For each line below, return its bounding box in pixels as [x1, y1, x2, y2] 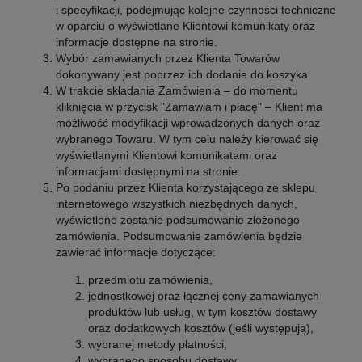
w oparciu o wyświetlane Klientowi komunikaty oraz [55, 19, 315, 32]
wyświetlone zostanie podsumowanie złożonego [55, 213, 300, 226]
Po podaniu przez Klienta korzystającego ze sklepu [55, 180, 315, 194]
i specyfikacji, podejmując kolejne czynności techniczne [55, 2, 336, 16]
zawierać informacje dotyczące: [55, 245, 216, 259]
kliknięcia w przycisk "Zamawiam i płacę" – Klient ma [55, 99, 322, 113]
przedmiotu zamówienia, [87, 273, 213, 287]
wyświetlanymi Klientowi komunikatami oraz [55, 148, 277, 162]
